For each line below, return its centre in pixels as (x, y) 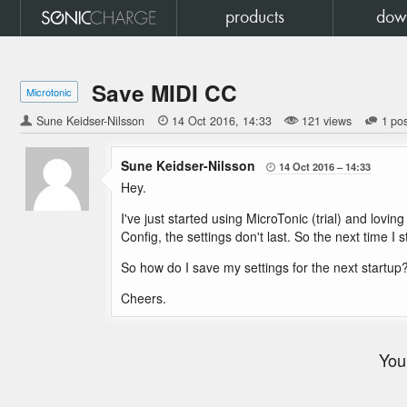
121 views (327, 121)
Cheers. (144, 298)
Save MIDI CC (164, 93)
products (255, 18)
